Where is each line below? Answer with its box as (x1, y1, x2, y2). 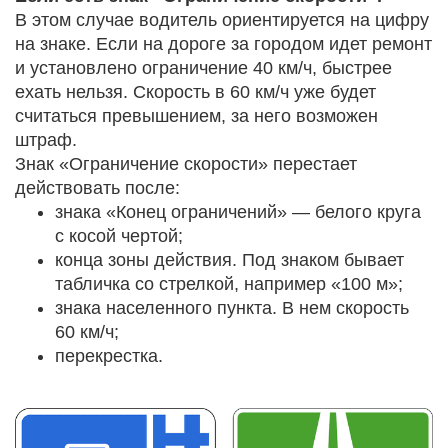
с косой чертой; (55, 226, 183, 246)
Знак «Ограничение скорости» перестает (15, 154, 357, 174)
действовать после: (15, 178, 180, 198)
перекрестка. (55, 346, 163, 366)
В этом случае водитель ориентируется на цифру (15, 10, 429, 30)
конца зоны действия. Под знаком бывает (55, 250, 404, 270)
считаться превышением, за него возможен (15, 106, 378, 126)
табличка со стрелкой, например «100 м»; (55, 274, 403, 294)
